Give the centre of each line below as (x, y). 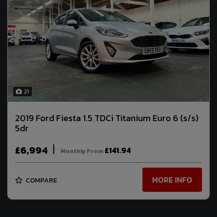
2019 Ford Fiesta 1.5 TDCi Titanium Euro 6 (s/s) (107, 118)
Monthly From (82, 151)
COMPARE (41, 180)
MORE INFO (172, 180)
